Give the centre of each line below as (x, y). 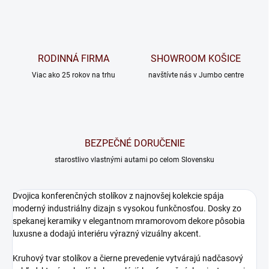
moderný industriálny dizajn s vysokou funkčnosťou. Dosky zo (127, 209)
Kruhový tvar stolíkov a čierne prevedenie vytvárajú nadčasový (128, 258)
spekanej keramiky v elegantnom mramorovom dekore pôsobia (129, 221)
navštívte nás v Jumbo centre (196, 75)
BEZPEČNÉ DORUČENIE (134, 144)
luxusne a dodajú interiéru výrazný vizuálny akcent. (107, 234)
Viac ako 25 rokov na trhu (73, 75)
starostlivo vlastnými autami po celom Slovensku (134, 160)
